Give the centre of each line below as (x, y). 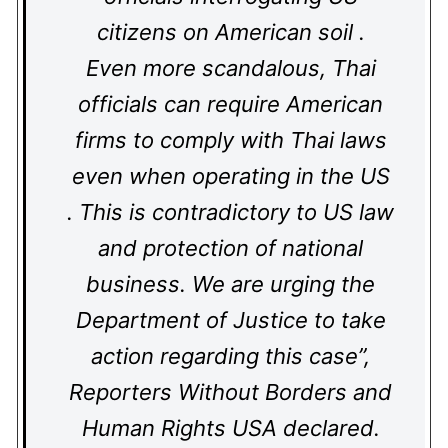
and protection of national (230, 248)
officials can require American (230, 104)
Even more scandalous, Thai (230, 68)
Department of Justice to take (230, 320)
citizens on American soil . (230, 32)
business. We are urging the (230, 284)
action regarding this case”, (230, 356)
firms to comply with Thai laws (230, 140)
